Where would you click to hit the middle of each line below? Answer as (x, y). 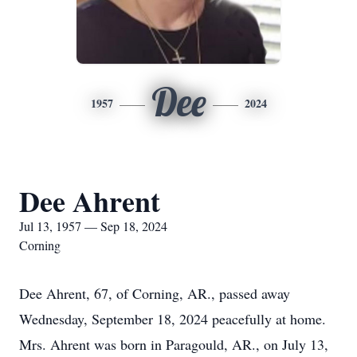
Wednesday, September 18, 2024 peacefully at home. (173, 319)
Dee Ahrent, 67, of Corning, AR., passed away (155, 293)
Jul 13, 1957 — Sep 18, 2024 (93, 226)
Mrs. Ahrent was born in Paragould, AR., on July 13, (174, 344)
